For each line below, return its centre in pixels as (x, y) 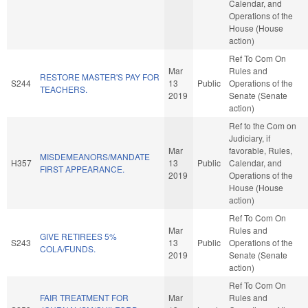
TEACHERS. (64, 89)
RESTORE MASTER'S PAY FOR (100, 76)
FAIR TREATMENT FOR (84, 297)
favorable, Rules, (261, 150)
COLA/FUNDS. (68, 248)
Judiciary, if (250, 137)
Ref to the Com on (263, 125)
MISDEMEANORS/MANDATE (95, 156)
